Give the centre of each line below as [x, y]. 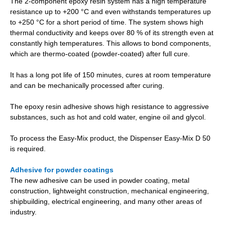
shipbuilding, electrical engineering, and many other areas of [106, 201]
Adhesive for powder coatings [62, 170]
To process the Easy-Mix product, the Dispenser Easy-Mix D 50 [110, 138]
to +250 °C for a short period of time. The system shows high [107, 22]
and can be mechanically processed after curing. [87, 85]
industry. [24, 212]
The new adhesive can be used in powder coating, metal [100, 180]
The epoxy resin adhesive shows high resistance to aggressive [109, 106]
